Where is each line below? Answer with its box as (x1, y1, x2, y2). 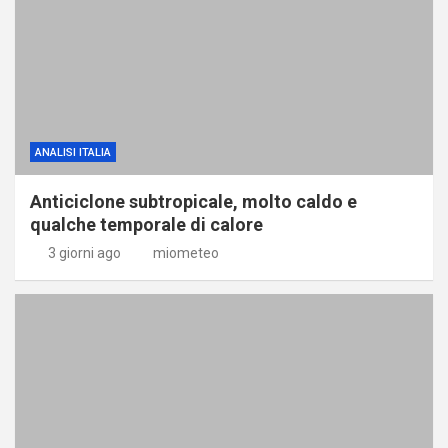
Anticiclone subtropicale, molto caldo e (30, 190, 357, 212)
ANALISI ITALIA (35, 145, 111, 159)
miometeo (153, 244, 219, 261)
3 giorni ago (47, 244, 121, 261)
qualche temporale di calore (30, 213, 263, 235)
